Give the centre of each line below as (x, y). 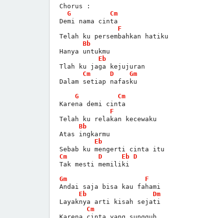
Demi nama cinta (89, 21)
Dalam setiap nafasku (98, 81)
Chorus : (75, 6)
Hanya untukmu (85, 51)
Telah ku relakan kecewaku (108, 119)
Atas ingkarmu (85, 134)
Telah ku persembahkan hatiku (114, 36)
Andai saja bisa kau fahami (110, 186)
